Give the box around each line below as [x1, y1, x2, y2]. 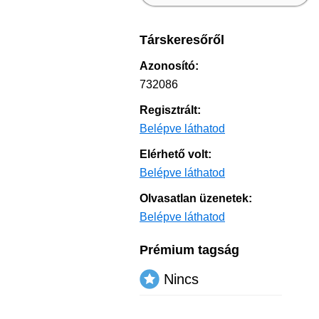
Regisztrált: [140, 104, 201, 116]
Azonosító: [140, 60, 199, 72]
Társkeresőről [140, 33, 224, 47]
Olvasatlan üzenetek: [140, 192, 252, 204]
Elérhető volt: [140, 148, 211, 160]
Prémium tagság [140, 243, 239, 257]
